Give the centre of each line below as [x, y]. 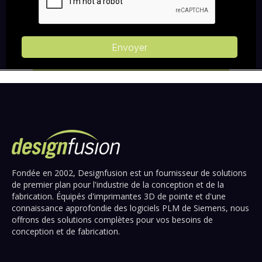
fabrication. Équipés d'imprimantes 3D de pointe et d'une [119, 196]
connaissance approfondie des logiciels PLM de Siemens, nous [130, 208]
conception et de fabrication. [66, 231]
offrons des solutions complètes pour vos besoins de [112, 219]
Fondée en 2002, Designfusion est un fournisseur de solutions [129, 173]
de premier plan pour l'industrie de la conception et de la [118, 184]
